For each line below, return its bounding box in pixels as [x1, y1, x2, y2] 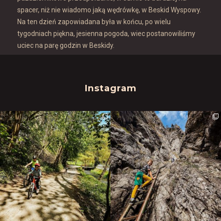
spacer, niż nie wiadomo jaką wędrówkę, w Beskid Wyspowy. [17, 6, 201, 14]
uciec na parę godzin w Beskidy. [17, 41, 114, 50]
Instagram [84, 83, 137, 94]
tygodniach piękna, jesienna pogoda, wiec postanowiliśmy [17, 30, 195, 38]
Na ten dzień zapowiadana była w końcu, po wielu [17, 18, 171, 26]
